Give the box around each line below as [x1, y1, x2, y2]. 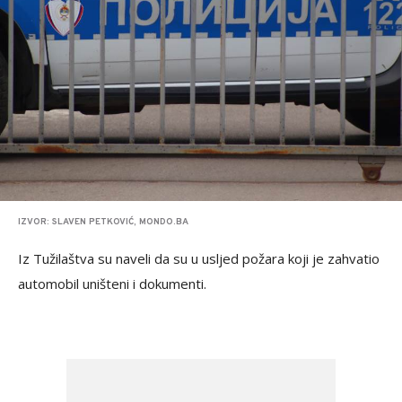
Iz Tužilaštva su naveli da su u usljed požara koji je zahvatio [18, 249, 380, 267]
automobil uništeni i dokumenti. [18, 275, 206, 293]
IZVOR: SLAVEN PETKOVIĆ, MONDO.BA [18, 216, 188, 228]
